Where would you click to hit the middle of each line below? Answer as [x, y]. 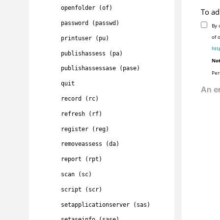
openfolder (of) [87, 8]
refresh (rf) [82, 114]
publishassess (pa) [92, 53]
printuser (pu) [85, 38]
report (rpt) [82, 159]
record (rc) [80, 99]
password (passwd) [90, 23]
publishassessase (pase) [100, 69]
